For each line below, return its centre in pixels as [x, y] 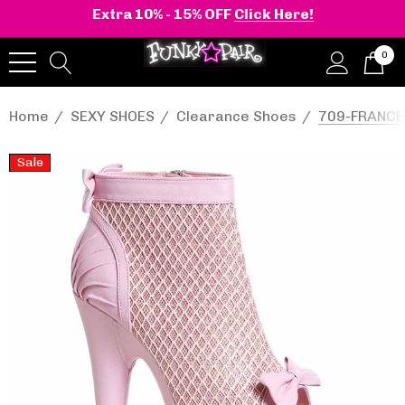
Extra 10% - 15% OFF [163, 14]
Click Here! [273, 14]
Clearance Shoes [236, 116]
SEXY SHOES [113, 116]
